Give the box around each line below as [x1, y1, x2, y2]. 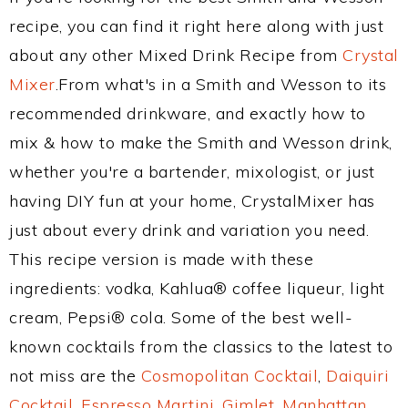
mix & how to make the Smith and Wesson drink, [9, 132, 393, 153]
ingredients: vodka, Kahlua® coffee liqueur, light [9, 278, 385, 299]
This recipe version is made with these [9, 249, 313, 270]
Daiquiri [326, 365, 389, 386]
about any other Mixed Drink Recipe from [9, 45, 342, 66]
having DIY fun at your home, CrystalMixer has [9, 190, 375, 211]
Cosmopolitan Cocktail [140, 365, 318, 386]
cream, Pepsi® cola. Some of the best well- [9, 307, 352, 328]
